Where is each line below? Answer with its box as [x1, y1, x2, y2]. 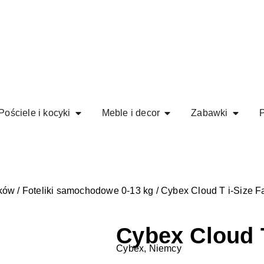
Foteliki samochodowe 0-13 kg [22, 186, 154, 196]
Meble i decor [101, 108, 160, 118]
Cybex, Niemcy [116, 243, 181, 253]
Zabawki [191, 108, 228, 118]
